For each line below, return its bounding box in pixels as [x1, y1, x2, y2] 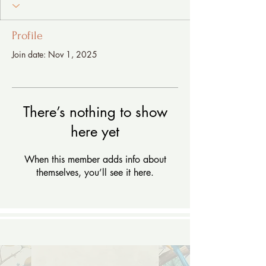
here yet [71, 122, 119, 141]
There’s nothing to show [23, 102, 167, 121]
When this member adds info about [24, 153, 166, 166]
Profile [12, 28, 43, 42]
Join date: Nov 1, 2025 [12, 48, 97, 60]
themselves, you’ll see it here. [36, 166, 154, 179]
